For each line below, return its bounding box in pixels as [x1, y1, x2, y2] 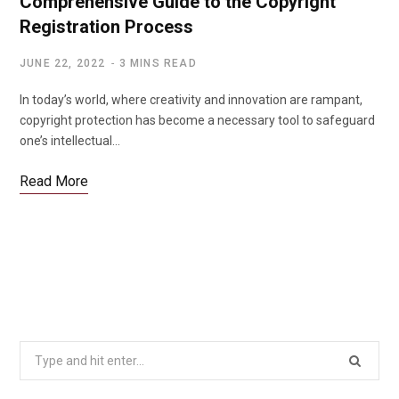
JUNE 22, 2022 [20, 57, 106, 69]
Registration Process [20, 16, 193, 37]
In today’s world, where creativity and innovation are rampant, [20, 93, 362, 107]
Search [19, 345, 59, 359]
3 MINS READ [118, 57, 197, 69]
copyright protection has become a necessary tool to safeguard [20, 113, 375, 127]
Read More [20, 173, 88, 190]
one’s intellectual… [20, 134, 120, 148]
